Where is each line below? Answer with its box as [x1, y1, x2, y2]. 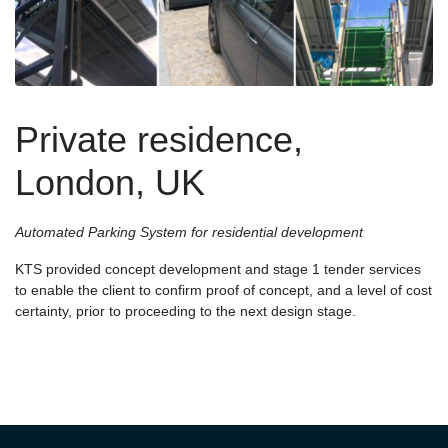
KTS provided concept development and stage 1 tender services [15, 261, 421, 278]
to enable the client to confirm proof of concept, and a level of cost [15, 282, 432, 299]
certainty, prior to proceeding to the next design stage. [15, 303, 356, 320]
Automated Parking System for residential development [15, 224, 363, 241]
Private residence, [15, 119, 303, 161]
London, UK [15, 162, 205, 204]
